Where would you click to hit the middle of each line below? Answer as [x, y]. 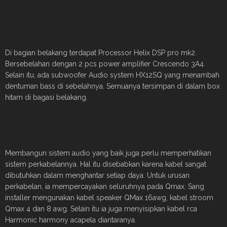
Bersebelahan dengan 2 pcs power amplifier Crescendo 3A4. [105, 64]
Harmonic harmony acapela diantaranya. [71, 220]
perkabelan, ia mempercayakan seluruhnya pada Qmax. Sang [105, 186]
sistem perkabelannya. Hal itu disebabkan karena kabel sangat [106, 164]
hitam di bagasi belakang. [46, 97]
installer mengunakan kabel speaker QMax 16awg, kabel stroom [109, 198]
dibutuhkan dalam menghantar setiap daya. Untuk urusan [97, 175]
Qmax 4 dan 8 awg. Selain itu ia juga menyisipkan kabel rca [101, 209]
